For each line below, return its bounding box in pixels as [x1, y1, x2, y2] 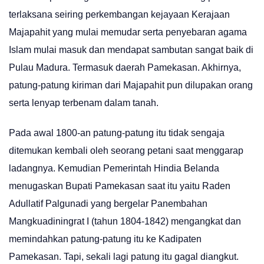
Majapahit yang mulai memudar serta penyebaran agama [9, 27, 247, 38]
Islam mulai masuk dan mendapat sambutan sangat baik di [9, 45, 253, 55]
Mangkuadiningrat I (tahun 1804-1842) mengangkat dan [9, 216, 241, 227]
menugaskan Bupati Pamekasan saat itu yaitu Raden [9, 181, 230, 192]
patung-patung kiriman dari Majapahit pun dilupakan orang [9, 80, 253, 91]
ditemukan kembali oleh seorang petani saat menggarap [9, 146, 243, 156]
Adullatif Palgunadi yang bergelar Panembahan [9, 199, 207, 209]
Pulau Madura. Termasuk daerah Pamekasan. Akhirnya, [9, 62, 241, 73]
